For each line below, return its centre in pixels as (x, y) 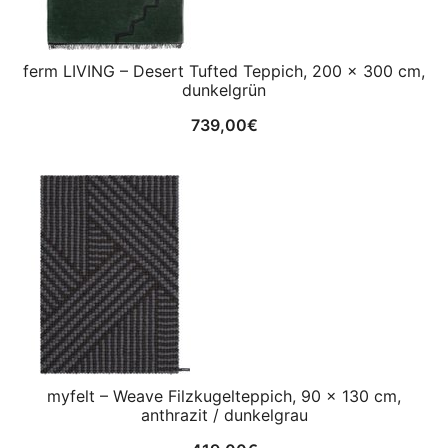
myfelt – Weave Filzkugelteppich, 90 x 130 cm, (224, 396)
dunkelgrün (224, 90)
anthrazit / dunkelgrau (224, 415)
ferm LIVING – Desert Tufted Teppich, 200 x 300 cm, (224, 71)
